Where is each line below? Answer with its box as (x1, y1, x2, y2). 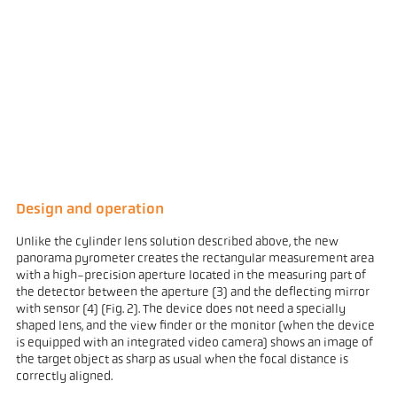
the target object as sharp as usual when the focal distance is (15, 354, 348, 368)
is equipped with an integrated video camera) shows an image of (15, 337, 373, 351)
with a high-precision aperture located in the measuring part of (15, 269, 366, 284)
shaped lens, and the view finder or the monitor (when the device (15, 320, 375, 334)
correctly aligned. (15, 370, 113, 385)
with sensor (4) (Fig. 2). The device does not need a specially (15, 303, 346, 317)
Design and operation (15, 201, 164, 217)
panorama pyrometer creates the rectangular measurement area (15, 253, 374, 267)
